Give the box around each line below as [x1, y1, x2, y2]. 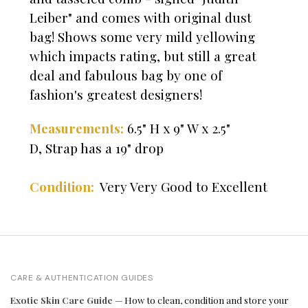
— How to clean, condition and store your [113, 294, 289, 307]
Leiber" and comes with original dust [30, 8, 252, 27]
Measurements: [30, 120, 124, 137]
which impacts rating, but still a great [30, 47, 256, 65]
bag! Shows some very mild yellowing [30, 27, 255, 46]
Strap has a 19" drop [45, 139, 164, 157]
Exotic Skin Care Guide [10, 294, 113, 307]
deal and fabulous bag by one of [30, 66, 222, 85]
